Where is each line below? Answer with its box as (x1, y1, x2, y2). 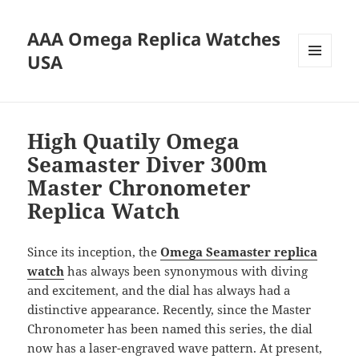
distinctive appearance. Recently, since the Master (27, 301, 312, 318)
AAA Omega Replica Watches (27, 26, 281, 51)
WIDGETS (298, 94, 344, 108)
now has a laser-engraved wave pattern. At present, (27, 340, 323, 357)
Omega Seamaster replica (160, 244, 318, 260)
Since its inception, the (27, 244, 161, 260)
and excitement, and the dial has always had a (27, 282, 291, 299)
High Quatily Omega (27, 127, 240, 156)
